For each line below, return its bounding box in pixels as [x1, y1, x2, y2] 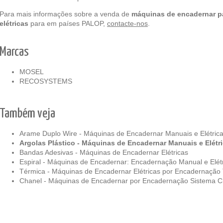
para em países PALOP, [30, 19, 107, 27]
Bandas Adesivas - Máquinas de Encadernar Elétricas [19, 148, 188, 156]
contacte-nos [107, 19, 148, 27]
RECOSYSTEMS [19, 77, 72, 85]
